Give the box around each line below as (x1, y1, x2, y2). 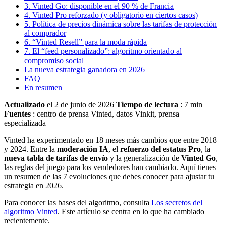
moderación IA (57, 144, 108, 153)
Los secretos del (151, 198, 202, 207)
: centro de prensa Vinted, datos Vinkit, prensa (31, 109, 179, 118)
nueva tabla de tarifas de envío (4, 153, 108, 162)
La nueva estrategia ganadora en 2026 (24, 65, 145, 74)
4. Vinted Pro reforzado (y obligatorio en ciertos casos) (24, 10, 198, 19)
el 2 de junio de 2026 (45, 100, 114, 109)
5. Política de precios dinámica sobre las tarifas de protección (24, 19, 217, 28)
